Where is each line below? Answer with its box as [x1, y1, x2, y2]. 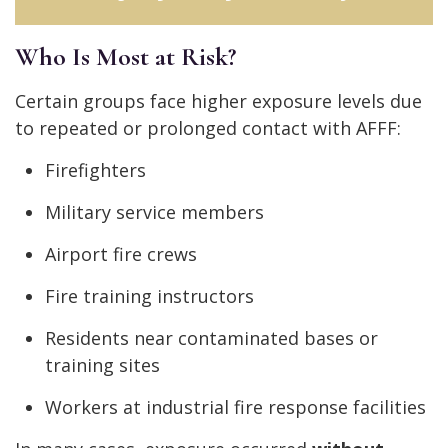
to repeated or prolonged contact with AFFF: [15, 116, 401, 141]
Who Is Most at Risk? [15, 41, 236, 73]
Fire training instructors [45, 284, 254, 309]
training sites [45, 353, 160, 378]
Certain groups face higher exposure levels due [15, 89, 422, 114]
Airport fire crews [45, 242, 197, 267]
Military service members [45, 200, 264, 225]
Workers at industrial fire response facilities [45, 395, 426, 420]
